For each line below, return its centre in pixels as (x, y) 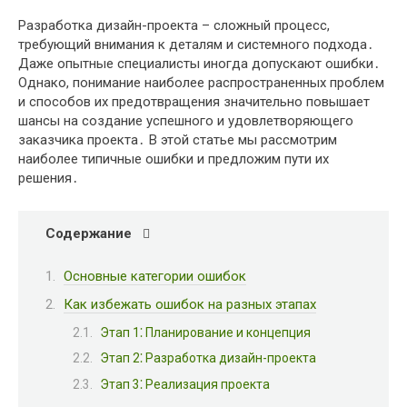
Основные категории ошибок (155, 276)
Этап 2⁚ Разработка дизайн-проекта (208, 358)
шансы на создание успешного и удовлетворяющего (186, 121)
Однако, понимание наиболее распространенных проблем (201, 83)
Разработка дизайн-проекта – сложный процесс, (174, 25)
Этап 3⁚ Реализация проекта (185, 384)
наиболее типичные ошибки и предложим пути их (174, 159)
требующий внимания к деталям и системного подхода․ (196, 45)
